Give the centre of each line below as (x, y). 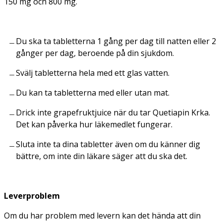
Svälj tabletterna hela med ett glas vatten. (93, 73)
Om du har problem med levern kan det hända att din (102, 215)
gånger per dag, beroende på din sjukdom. (95, 53)
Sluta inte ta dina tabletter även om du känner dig (108, 144)
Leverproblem (32, 195)
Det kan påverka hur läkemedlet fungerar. (94, 124)
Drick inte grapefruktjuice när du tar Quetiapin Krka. (113, 112)
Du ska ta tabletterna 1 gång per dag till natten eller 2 (116, 41)
